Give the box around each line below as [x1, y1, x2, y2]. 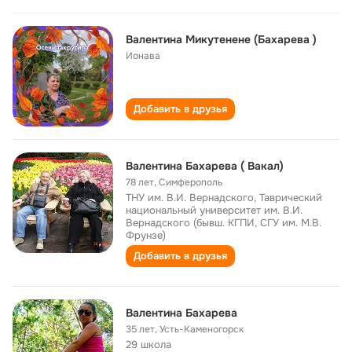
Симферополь [159, 176, 222, 189]
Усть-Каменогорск [159, 323, 244, 335]
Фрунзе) [126, 229, 166, 242]
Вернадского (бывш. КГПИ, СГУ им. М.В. [126, 216, 321, 229]
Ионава [126, 49, 160, 62]
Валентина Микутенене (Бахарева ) [126, 32, 317, 46]
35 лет [126, 323, 155, 335]
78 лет [126, 176, 154, 189]
